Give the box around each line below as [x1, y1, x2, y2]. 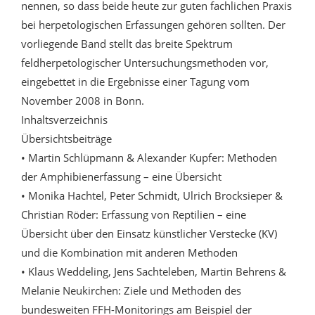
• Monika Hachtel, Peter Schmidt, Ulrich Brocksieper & [21, 188, 283, 203]
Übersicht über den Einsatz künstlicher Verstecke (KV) [21, 226, 277, 241]
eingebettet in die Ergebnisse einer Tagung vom [21, 75, 250, 89]
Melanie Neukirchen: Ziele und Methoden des [21, 283, 241, 298]
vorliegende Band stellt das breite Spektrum [21, 37, 233, 51]
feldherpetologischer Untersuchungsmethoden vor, [21, 56, 269, 70]
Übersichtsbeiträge [21, 131, 112, 146]
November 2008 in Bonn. [21, 94, 144, 108]
